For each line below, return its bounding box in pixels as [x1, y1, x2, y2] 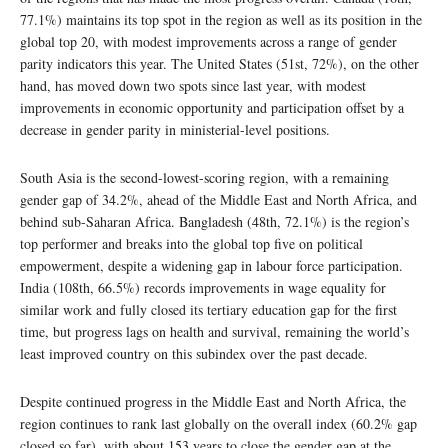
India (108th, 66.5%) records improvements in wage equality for [20, 278, 386, 298]
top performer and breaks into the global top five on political [20, 234, 363, 254]
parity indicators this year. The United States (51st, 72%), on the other [20, 54, 419, 74]
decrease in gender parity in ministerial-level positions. [20, 120, 330, 140]
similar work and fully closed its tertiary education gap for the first [20, 300, 397, 320]
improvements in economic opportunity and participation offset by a [20, 98, 404, 118]
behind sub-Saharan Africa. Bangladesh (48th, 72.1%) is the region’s [20, 212, 409, 232]
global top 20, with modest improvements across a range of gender [20, 32, 397, 52]
